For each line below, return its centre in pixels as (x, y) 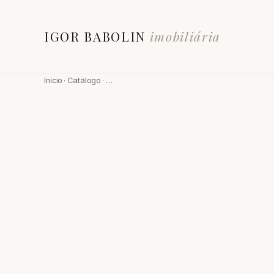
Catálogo (84, 80)
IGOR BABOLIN (97, 36)
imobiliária (185, 36)
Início (53, 80)
